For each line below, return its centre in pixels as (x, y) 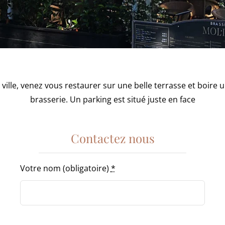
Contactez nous (113, 138)
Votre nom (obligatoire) (65, 168)
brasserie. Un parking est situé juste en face (113, 99)
